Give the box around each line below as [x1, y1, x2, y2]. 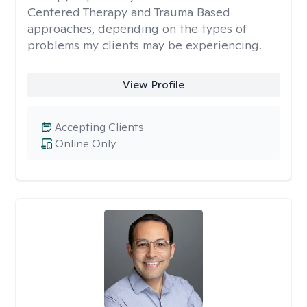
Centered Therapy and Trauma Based [27, 4, 230, 20]
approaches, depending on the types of [27, 21, 247, 36]
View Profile [122, 77, 184, 92]
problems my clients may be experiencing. [27, 37, 262, 53]
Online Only [55, 136, 116, 151]
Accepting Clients [55, 120, 144, 134]
